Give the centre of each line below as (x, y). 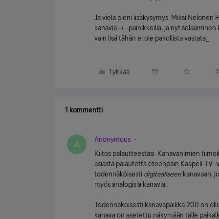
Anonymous (112, 139)
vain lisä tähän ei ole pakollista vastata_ (152, 38)
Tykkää (119, 72)
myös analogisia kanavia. (131, 184)
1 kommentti (84, 110)
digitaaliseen (163, 174)
